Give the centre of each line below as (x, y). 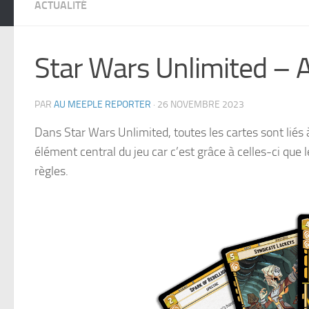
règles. (51, 171)
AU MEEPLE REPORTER (102, 104)
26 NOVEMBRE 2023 (201, 104)
